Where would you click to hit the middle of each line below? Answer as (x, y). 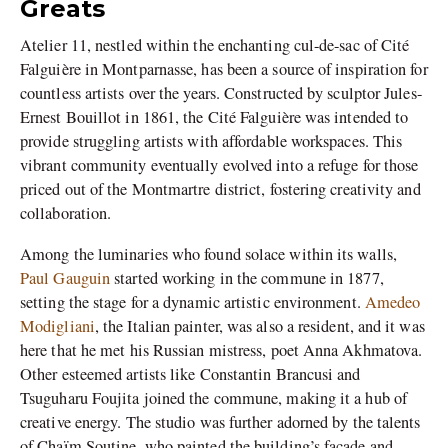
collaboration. (66, 213)
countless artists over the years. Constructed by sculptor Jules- (221, 93)
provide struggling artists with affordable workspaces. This (211, 141)
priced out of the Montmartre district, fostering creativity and (220, 189)
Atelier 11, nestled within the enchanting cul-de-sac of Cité (215, 45)
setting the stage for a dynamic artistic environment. (190, 301)
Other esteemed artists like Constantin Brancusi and (190, 373)
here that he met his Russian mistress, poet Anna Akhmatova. (221, 349)
